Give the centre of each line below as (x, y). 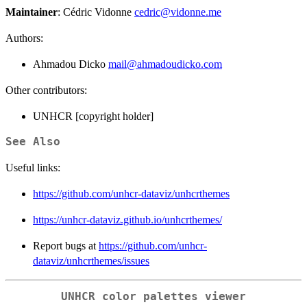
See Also (33, 142)
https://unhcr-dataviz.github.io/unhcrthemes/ (127, 219)
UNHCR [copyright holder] (93, 116)
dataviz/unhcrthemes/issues (91, 260)
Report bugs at (66, 245)
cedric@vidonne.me (178, 12)
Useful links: (33, 167)
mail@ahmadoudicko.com (165, 64)
